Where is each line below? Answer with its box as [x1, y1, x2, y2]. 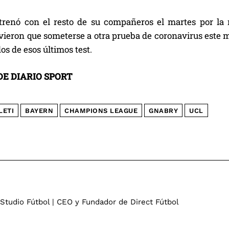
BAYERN [25, 107, 53, 115]
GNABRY [149, 107, 178, 115]
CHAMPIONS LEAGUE [64, 107, 138, 115]
